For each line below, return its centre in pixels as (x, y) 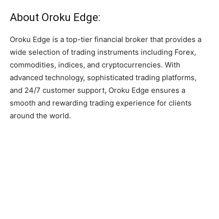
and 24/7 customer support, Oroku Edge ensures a (98, 90)
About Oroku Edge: (55, 18)
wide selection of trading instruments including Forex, (103, 52)
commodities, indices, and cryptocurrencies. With (95, 65)
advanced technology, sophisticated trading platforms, (103, 78)
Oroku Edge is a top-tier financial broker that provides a (106, 40)
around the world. (40, 116)
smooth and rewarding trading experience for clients (101, 103)
